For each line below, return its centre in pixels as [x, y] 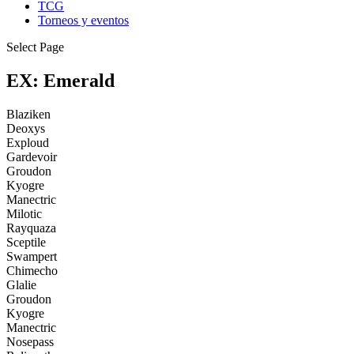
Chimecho [32, 270]
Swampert [32, 256]
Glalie [21, 284]
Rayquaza [31, 228]
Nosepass [30, 341]
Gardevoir [32, 156]
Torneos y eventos [83, 20]
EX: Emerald [60, 80]
